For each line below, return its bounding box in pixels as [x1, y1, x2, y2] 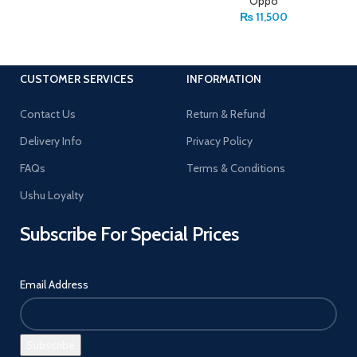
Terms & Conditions [186, 161, 285, 175]
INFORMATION [186, 72, 261, 86]
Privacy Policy [186, 134, 253, 148]
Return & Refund [186, 107, 265, 121]
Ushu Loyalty [20, 188, 84, 202]
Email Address [20, 277, 88, 292]
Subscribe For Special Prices [20, 222, 239, 245]
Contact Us [20, 107, 76, 121]
